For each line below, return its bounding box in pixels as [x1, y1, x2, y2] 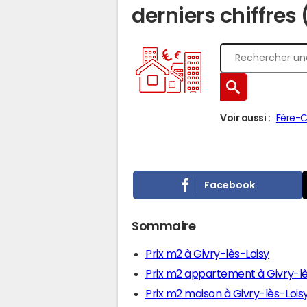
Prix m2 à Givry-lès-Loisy [145, 248, 269, 259]
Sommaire [132, 220, 196, 232]
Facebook [204, 180, 256, 190]
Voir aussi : [220, 113, 271, 123]
